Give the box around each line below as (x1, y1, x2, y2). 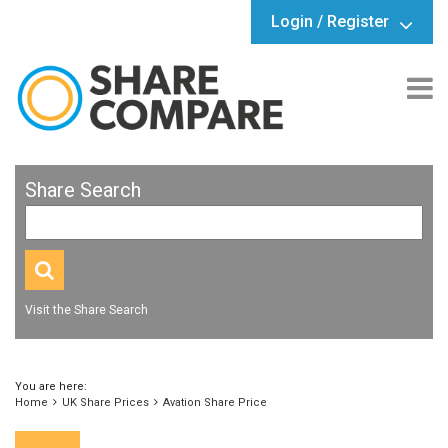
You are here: (15, 380, 87, 394)
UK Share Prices (62, 396, 149, 410)
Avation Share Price (163, 396, 267, 410)
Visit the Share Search (25, 303, 148, 318)
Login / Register (271, 12, 389, 31)
